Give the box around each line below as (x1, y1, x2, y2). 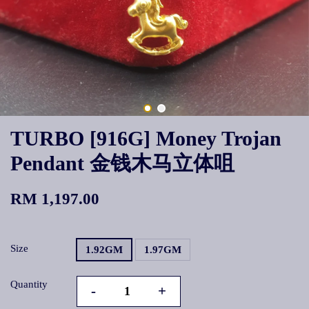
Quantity (10, 279, 48, 290)
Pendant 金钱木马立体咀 (10, 152, 235, 175)
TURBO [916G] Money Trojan (10, 127, 281, 150)
